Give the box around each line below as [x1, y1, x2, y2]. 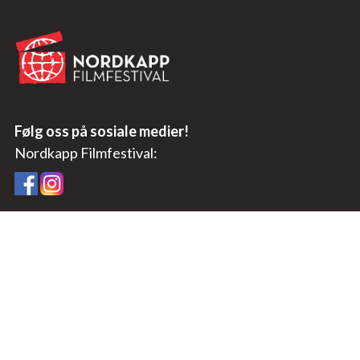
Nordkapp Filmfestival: [14, 144, 157, 162]
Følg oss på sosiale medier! [14, 122, 189, 140]
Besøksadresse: [14, 341, 119, 358]
